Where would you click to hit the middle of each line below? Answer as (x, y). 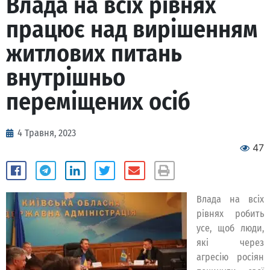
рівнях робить (230, 213)
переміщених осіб (98, 102)
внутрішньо (66, 78)
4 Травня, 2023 (47, 133)
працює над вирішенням (132, 30)
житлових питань (94, 54)
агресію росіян (230, 257)
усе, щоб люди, (230, 228)
